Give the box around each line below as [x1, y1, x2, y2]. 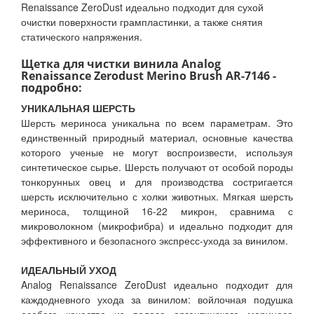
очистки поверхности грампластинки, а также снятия [21, 15, 263, 29]
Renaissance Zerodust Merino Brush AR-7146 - [21, 68, 276, 84]
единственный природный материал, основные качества [21, 130, 293, 145]
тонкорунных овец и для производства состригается [21, 175, 293, 189]
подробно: [21, 80, 82, 96]
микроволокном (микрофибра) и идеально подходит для [21, 219, 293, 233]
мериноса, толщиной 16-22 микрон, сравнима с [21, 204, 293, 219]
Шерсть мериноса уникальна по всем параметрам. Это [21, 116, 293, 130]
